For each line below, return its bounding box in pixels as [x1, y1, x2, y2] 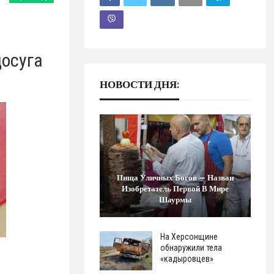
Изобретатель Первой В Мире [122, 183, 229, 194]
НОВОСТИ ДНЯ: [99, 78, 179, 91]
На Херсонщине [160, 232, 218, 242]
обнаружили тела [160, 243, 222, 253]
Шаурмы [159, 194, 192, 205]
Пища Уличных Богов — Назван [117, 172, 234, 183]
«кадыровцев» [160, 254, 213, 264]
